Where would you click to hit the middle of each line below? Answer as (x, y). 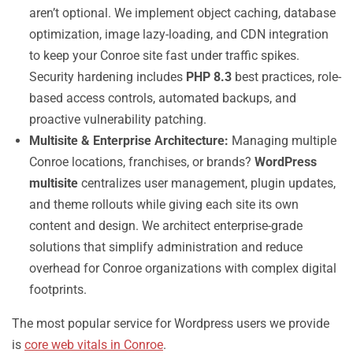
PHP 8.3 (209, 77)
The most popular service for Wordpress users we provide (171, 323)
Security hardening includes (108, 77)
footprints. (58, 290)
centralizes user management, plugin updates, (207, 183)
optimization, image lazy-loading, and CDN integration (179, 34)
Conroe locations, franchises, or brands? (142, 162)
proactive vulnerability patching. (118, 119)
